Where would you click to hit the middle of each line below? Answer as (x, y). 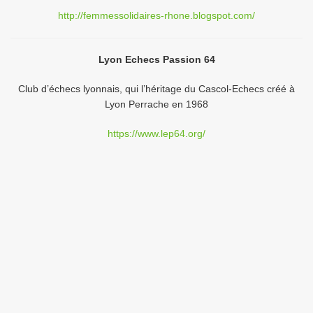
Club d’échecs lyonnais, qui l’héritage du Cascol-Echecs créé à (156, 89)
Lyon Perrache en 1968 (156, 104)
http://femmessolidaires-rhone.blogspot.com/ (156, 16)
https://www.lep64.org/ (156, 134)
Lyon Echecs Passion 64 (156, 60)
